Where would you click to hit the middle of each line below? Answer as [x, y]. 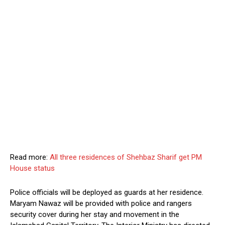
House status [32, 168]
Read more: [30, 157]
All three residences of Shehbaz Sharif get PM [126, 157]
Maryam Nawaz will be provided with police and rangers [101, 204]
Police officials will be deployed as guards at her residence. [107, 193]
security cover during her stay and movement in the [95, 215]
